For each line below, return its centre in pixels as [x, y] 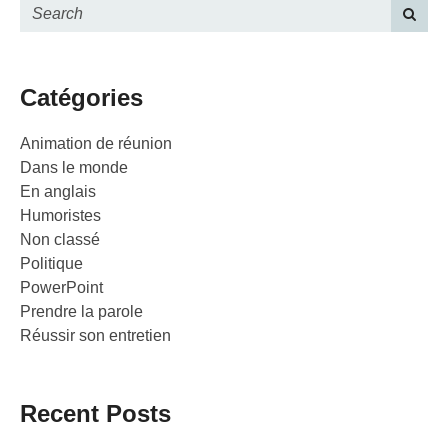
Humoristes [60, 216]
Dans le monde [74, 168]
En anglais [58, 192]
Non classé [60, 240]
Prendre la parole [81, 312]
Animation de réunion [96, 144]
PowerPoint [61, 288]
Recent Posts [95, 414]
